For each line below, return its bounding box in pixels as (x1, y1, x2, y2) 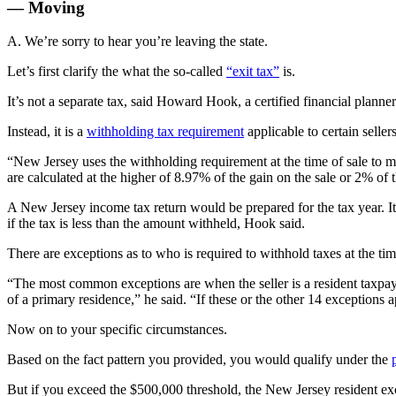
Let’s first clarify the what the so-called (7, 64, 226, 80)
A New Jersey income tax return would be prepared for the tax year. (7, 200, 388, 216)
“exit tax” (226, 64, 279, 80)
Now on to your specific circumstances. (7, 322, 227, 338)
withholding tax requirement (87, 124, 244, 140)
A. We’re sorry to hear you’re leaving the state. (7, 34, 268, 49)
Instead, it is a (7, 124, 87, 140)
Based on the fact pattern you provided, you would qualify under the (7, 352, 392, 368)
